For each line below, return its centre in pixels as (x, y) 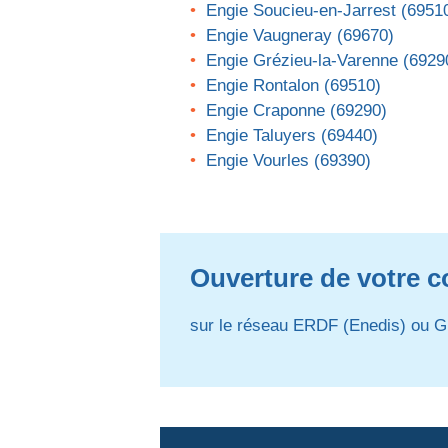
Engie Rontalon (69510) (293, 85)
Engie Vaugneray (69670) (300, 35)
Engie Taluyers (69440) (292, 135)
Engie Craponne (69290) (296, 110)
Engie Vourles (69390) (288, 160)
